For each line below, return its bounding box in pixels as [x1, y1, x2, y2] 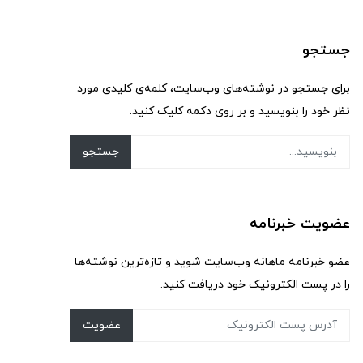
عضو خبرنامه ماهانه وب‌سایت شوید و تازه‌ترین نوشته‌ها [75, 254, 350, 270]
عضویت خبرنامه [250, 214, 350, 234]
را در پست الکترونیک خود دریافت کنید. [160, 277, 350, 293]
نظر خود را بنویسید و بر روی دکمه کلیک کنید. [130, 104, 350, 119]
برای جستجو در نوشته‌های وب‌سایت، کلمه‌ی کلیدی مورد [77, 81, 350, 96]
